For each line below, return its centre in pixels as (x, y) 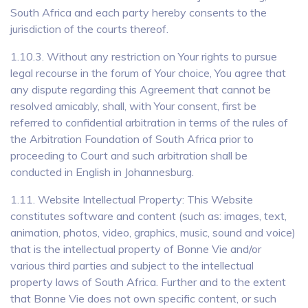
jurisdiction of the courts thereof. (89, 29)
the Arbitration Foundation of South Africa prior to (132, 139)
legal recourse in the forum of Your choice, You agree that (148, 73)
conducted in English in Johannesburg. (102, 172)
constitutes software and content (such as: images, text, (148, 216)
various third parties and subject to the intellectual (132, 265)
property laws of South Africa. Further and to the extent (148, 282)
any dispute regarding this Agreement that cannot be (141, 89)
